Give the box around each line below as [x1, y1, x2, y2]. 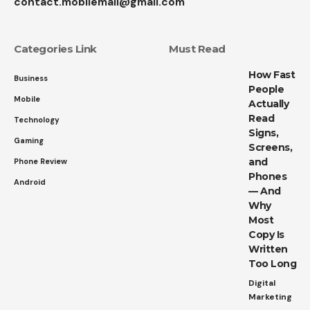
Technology [14, 114, 60, 125]
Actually [248, 97, 289, 110]
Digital [248, 277, 275, 289]
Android [14, 176, 46, 187]
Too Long [248, 257, 296, 270]
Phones [248, 170, 286, 183]
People [248, 82, 284, 95]
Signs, [248, 126, 278, 139]
